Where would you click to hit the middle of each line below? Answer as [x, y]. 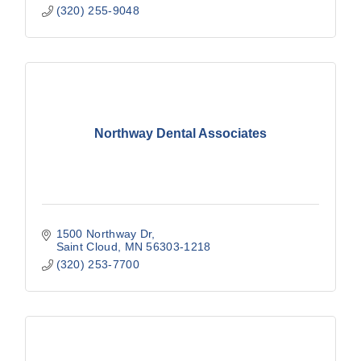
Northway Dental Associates [180, 133]
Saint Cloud [87, 247]
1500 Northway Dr [104, 234]
